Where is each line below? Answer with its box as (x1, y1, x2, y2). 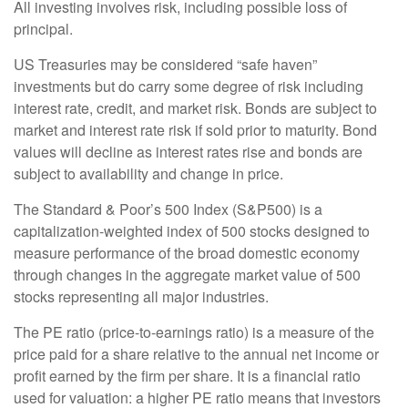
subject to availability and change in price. (14, 163, 283, 185)
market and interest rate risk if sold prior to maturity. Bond (14, 119, 377, 141)
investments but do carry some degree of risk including (14, 76, 363, 97)
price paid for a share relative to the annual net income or (14, 343, 379, 365)
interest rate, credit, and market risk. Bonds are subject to (14, 97, 377, 119)
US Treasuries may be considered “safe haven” (14, 54, 317, 76)
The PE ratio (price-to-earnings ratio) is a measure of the (14, 321, 374, 343)
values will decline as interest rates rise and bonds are (14, 141, 362, 163)
